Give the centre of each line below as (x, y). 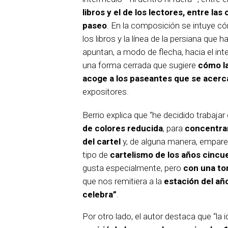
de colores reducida (123, 128)
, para (174, 128)
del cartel (102, 141)
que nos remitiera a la (123, 181)
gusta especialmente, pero (133, 168)
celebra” (99, 194)
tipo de (96, 154)
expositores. (106, 91)
